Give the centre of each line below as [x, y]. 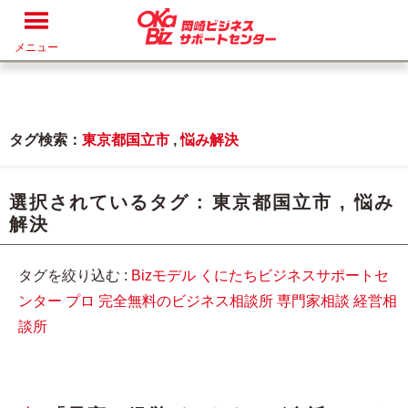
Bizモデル [163, 275]
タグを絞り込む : [75, 275]
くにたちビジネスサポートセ [294, 275]
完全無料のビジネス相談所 [186, 301]
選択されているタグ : [111, 202]
